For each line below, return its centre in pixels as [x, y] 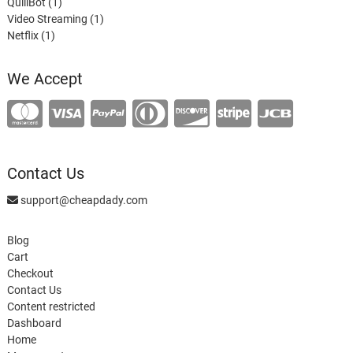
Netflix [22, 35]
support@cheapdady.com [84, 200]
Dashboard [34, 323]
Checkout [30, 273]
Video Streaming [47, 19]
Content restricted [51, 306]
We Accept [45, 78]
